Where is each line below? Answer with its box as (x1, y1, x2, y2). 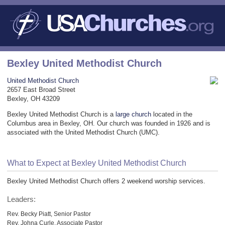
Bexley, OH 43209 (7, 94, 60, 102)
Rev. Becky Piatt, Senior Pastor (7, 210, 91, 217)
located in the (151, 110, 192, 118)
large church (116, 110, 151, 118)
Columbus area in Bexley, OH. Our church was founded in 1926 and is (7, 119, 210, 127)
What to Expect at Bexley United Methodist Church (7, 158, 186, 167)
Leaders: (7, 195, 36, 203)
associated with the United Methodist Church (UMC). (7, 128, 160, 136)
